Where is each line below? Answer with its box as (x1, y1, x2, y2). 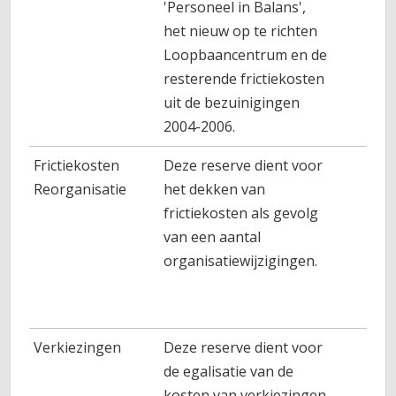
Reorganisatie (34, 179, 127, 199)
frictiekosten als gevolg (164, 203, 319, 223)
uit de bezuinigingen (164, 93, 301, 112)
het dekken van (164, 179, 266, 199)
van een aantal (164, 227, 262, 247)
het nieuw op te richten (164, 21, 318, 41)
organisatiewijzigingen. (164, 251, 318, 270)
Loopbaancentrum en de (164, 45, 328, 65)
